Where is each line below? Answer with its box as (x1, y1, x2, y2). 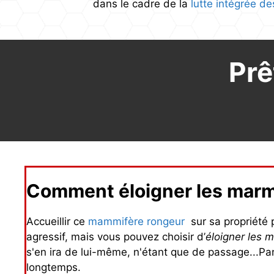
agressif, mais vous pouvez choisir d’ (26, 231, 206, 243)
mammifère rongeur (88, 215, 185, 228)
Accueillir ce (26, 215, 88, 228)
